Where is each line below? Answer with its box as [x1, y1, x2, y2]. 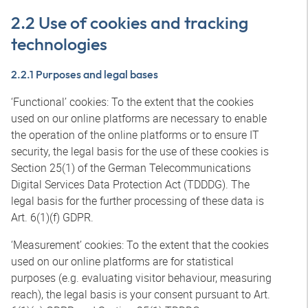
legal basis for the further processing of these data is [11, 193, 264, 208]
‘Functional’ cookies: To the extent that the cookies [11, 94, 254, 109]
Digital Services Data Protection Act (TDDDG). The [11, 177, 250, 192]
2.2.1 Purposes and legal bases [11, 67, 158, 81]
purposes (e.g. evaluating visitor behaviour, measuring [11, 270, 272, 285]
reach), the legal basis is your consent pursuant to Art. [11, 287, 270, 302]
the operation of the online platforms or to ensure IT [11, 127, 259, 142]
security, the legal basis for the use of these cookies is [11, 144, 269, 159]
